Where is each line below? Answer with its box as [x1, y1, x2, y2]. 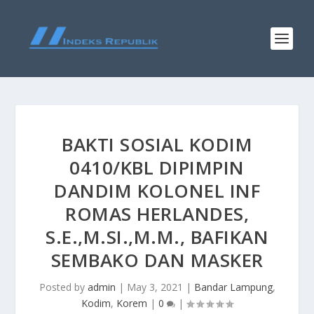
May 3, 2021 [126, 280, 183, 294]
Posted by [39, 280, 88, 294]
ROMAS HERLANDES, [65, 201, 249, 226]
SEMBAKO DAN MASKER [50, 247, 264, 273]
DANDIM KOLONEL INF [54, 178, 260, 203]
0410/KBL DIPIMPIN [69, 155, 245, 180]
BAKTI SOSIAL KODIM [62, 132, 252, 157]
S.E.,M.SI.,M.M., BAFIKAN [46, 224, 268, 250]
